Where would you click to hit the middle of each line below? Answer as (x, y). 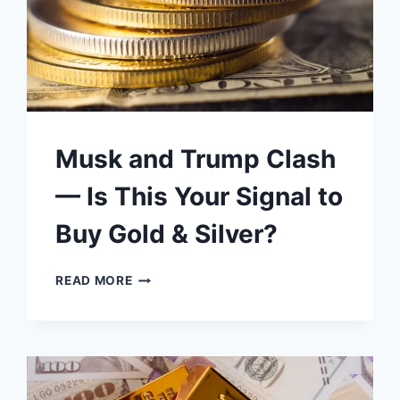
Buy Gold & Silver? (167, 234)
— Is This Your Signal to (200, 197)
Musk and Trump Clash (196, 159)
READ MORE (94, 281)
